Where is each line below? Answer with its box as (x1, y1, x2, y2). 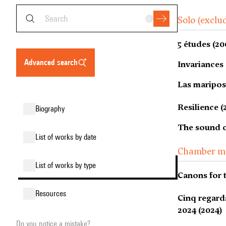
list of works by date (39, 132, 96, 142)
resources (39, 189, 66, 198)
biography (39, 104, 65, 114)
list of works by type (39, 160, 96, 170)
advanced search (29, 58, 78, 67)
